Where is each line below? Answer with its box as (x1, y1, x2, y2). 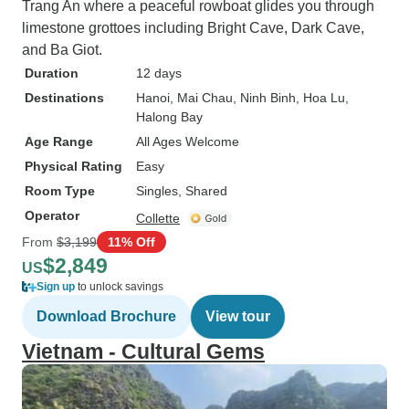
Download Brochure (37, 309, 176, 324)
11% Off (108, 234, 155, 249)
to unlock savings (75, 280, 163, 293)
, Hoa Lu (296, 90, 345, 105)
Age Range (25, 134, 93, 149)
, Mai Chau (170, 90, 233, 105)
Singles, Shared (136, 184, 227, 198)
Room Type (25, 184, 95, 198)
